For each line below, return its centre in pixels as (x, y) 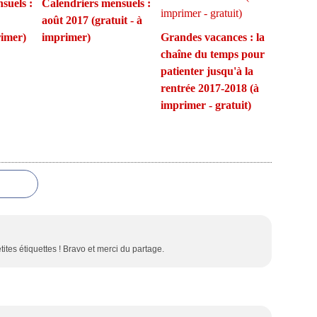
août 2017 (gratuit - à (92, 20)
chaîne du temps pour (212, 54)
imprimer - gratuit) (206, 105)
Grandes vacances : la (212, 37)
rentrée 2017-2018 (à (209, 88)
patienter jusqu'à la (207, 71)
